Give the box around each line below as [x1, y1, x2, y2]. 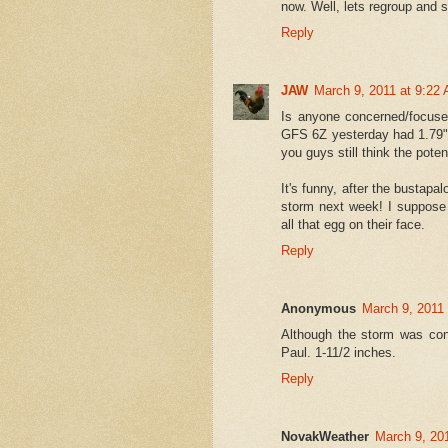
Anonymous [281, 300, 356, 316]
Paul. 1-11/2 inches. [281, 344, 396, 360]
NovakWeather [281, 428, 369, 444]
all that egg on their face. [281, 216, 425, 232]
